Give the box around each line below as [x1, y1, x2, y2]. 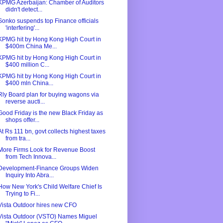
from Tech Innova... [5, 153, 56, 161]
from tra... [5, 135, 30, 142]
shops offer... [5, 116, 39, 124]
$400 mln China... [5, 80, 53, 87]
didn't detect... [5, 6, 42, 13]
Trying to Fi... [5, 190, 40, 198]
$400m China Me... [5, 43, 57, 50]
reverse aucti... [5, 98, 45, 106]
